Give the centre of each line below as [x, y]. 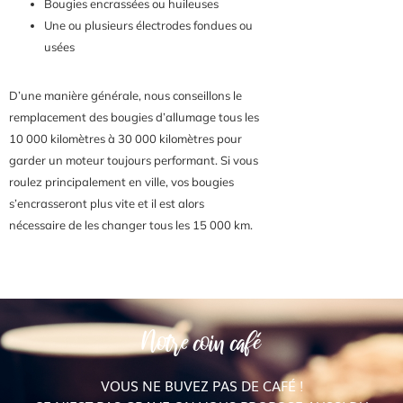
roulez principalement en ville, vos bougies [121, 181]
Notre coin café [201, 343]
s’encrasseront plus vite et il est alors [107, 203]
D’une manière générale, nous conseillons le [125, 95]
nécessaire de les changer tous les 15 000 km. [131, 224]
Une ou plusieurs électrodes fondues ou [148, 26]
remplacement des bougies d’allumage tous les [134, 116]
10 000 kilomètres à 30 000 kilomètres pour [125, 138]
